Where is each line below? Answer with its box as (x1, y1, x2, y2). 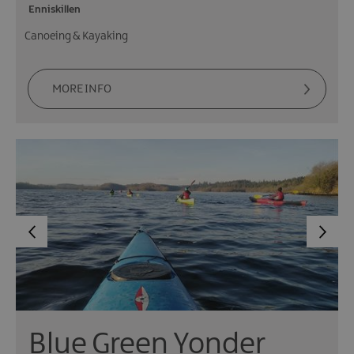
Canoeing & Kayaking (24, 30, 128, 42)
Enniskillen (28, 3, 81, 15)
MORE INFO (52, 82, 111, 96)
